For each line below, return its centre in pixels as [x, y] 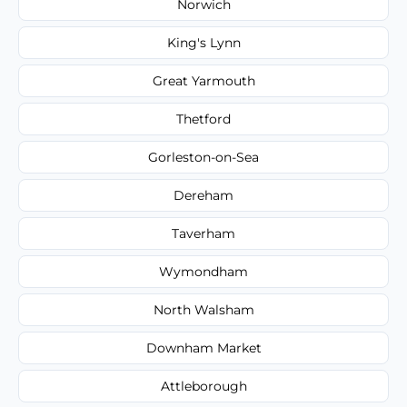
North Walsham [203, 309]
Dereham [203, 195]
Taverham [203, 233]
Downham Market [203, 347]
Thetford [203, 119]
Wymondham [203, 271]
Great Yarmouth [203, 80]
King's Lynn [203, 42]
